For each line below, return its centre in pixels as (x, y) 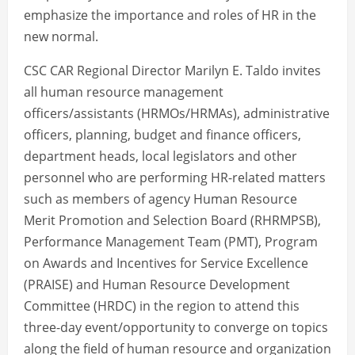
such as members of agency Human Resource (160, 199)
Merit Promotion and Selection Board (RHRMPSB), (172, 221)
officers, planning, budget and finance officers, (162, 135)
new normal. (61, 37)
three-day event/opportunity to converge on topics (176, 328)
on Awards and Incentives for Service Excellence (166, 263)
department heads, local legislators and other (160, 157)
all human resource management (124, 92)
